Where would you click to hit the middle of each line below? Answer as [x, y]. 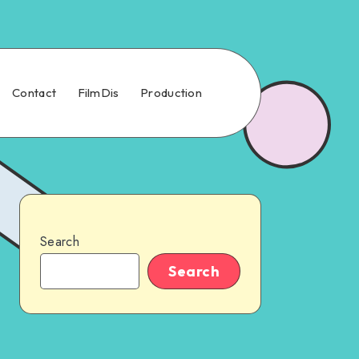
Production [171, 93]
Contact [34, 93]
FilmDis [98, 93]
